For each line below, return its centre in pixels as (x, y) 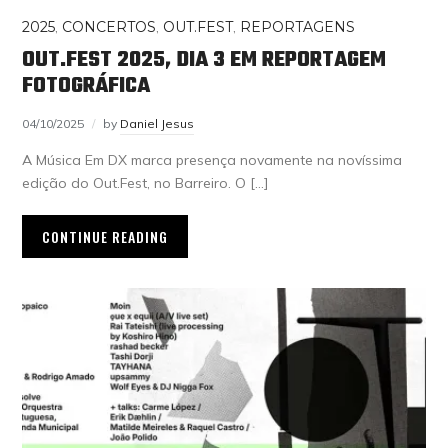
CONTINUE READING (105, 236)
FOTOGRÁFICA (86, 85)
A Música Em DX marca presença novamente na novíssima (212, 159)
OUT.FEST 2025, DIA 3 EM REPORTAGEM (204, 59)
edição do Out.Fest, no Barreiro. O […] (145, 182)
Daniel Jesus (157, 123)
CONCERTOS (109, 26)
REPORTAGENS (298, 26)
